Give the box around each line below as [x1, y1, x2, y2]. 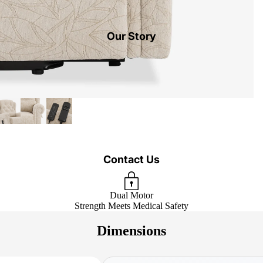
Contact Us [103, 153, 160, 166]
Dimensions [97, 222, 166, 238]
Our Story [107, 30, 156, 42]
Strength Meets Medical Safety [74, 201, 188, 211]
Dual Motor [109, 190, 153, 200]
